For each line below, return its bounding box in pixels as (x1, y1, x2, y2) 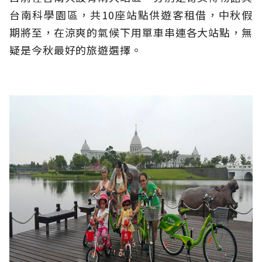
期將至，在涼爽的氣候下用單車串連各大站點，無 (9, 25, 253, 40)
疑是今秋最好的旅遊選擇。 (9, 42, 142, 58)
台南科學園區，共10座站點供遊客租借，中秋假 (9, 7, 253, 23)
